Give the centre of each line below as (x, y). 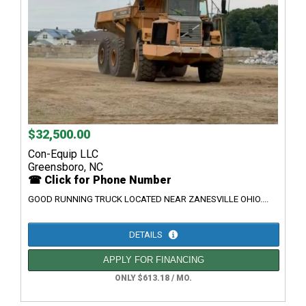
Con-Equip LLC (63, 154)
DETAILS (147, 235)
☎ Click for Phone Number (100, 180)
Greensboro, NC (66, 167)
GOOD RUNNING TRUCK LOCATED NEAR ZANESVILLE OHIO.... (148, 199)
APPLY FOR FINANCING (154, 260)
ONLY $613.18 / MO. (153, 278)
